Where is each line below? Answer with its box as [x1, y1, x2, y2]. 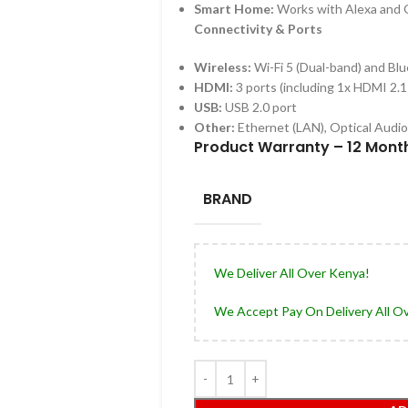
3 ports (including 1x [232, 79, 351, 95]
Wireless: [193, 59, 251, 75]
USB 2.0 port [221, 99, 297, 115]
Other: [193, 119, 235, 135]
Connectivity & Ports [193, 21, 322, 36]
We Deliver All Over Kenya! [213, 265, 370, 280]
